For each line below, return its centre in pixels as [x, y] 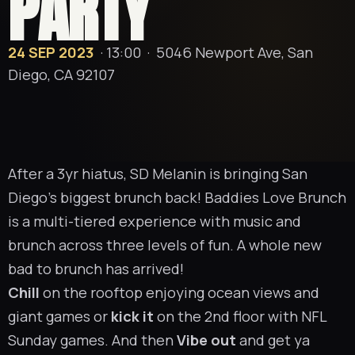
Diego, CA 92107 [61, 74]
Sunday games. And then [92, 340]
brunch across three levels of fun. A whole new [165, 245]
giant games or [59, 316]
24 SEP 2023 [51, 52]
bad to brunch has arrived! [96, 269]
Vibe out [206, 340]
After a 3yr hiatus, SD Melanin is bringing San [158, 174]
